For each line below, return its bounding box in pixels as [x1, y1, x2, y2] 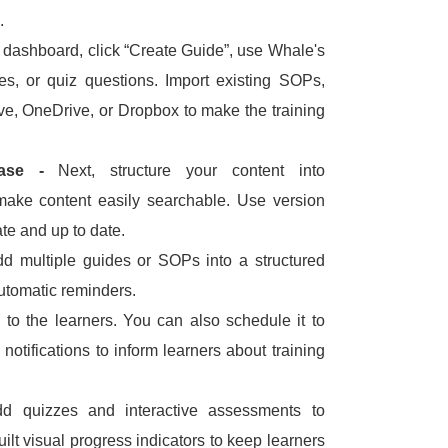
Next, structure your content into [58, 162, 325, 180]
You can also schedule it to [123, 312, 325, 330]
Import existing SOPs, [164, 72, 325, 90]
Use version [236, 192, 325, 210]
